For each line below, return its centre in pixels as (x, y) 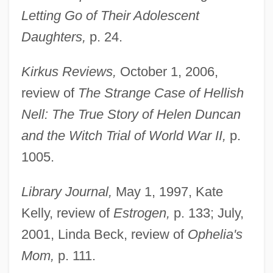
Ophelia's (215, 234)
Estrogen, (141, 213)
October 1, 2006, (167, 71)
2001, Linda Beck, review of (104, 234)
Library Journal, (66, 191)
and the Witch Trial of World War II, (123, 135)
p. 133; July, (207, 213)
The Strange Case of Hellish (161, 93)
